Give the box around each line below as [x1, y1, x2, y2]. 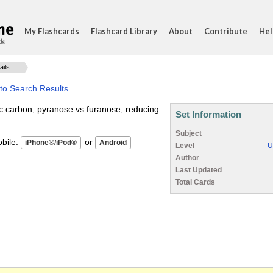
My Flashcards [24, 26, 79, 36]
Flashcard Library [91, 26, 157, 36]
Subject [175, 129, 202, 138]
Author [175, 154, 199, 162]
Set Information [175, 109, 241, 119]
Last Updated [175, 166, 222, 174]
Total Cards [175, 178, 215, 186]
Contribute [204, 26, 247, 36]
